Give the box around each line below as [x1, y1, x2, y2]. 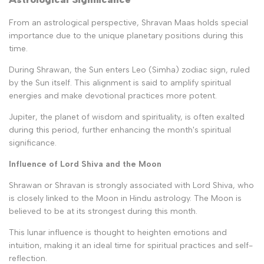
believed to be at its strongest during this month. [9, 206, 197, 217]
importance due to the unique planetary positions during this [9, 31, 243, 41]
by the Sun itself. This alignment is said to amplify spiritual [9, 78, 231, 88]
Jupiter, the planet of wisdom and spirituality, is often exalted [9, 112, 245, 123]
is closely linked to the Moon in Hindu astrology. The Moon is [9, 193, 242, 204]
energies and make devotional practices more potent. [9, 91, 217, 101]
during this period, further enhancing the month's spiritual [9, 125, 231, 136]
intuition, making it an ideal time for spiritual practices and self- [9, 240, 253, 251]
